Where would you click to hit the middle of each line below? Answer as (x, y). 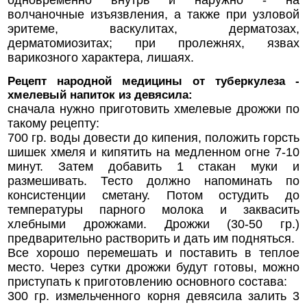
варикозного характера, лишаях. (101, 58)
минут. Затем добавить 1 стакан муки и (153, 167)
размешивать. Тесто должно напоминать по (153, 181)
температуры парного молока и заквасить (153, 210)
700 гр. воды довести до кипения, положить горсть (153, 138)
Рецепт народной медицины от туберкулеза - (153, 82)
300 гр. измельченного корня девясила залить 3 (153, 296)
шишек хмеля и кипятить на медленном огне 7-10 (153, 152)
